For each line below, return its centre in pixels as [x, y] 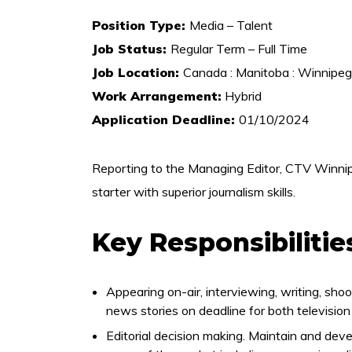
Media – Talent [231, 25]
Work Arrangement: [157, 96]
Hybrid [242, 96]
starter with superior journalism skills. [194, 192]
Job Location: [137, 72]
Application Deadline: [165, 119]
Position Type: [141, 25]
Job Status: [131, 49]
